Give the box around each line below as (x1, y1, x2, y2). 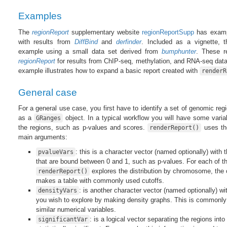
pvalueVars (37, 148, 73, 156)
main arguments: (18, 133, 67, 141)
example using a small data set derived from (18, 47, 162, 55)
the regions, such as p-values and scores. (18, 124, 148, 132)
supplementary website (68, 28, 142, 36)
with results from (18, 37, 74, 46)
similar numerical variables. (35, 206, 116, 214)
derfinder (116, 37, 141, 46)
